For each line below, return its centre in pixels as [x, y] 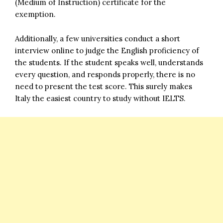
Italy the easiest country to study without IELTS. [100, 98]
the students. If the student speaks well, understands [109, 62]
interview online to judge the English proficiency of [107, 50]
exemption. [35, 14]
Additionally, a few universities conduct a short [98, 38]
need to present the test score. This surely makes [104, 86]
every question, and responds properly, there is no [105, 74]
